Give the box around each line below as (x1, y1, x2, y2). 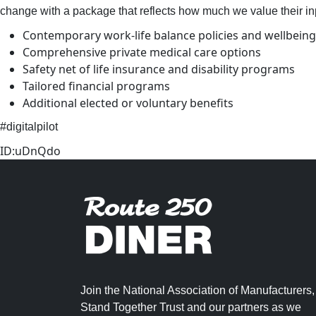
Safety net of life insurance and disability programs (23, 61, 295, 77)
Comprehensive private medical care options (23, 44, 261, 60)
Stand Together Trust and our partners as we (80, 301, 301, 313)
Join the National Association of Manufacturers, (80, 284, 315, 296)
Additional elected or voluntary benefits (23, 95, 233, 111)
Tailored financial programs (23, 78, 170, 94)
